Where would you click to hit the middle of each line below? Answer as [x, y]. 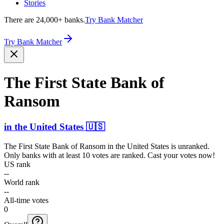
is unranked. [189, 146]
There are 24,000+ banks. [44, 20]
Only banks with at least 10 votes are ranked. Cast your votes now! [109, 155]
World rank [22, 182]
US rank [17, 164]
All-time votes [26, 200]
